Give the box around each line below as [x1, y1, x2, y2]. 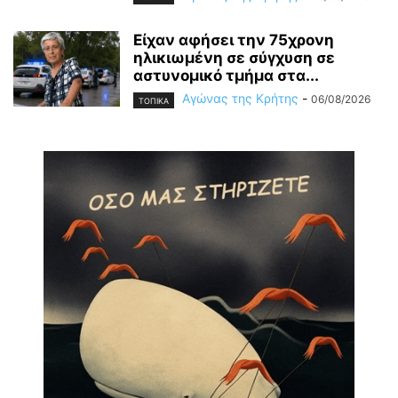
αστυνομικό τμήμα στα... [133, 67, 319, 85]
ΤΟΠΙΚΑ [139, 95, 169, 106]
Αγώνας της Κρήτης [182, 91, 298, 107]
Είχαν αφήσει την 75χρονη [133, 31, 334, 50]
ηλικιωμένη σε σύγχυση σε [133, 49, 335, 68]
